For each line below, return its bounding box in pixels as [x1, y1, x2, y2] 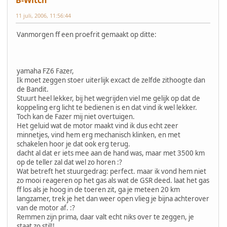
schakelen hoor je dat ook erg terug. [17, 139, 130, 148]
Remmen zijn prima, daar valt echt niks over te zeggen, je [17, 212, 194, 221]
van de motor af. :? [17, 203, 75, 212]
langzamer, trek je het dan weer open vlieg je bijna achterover [17, 194, 209, 203]
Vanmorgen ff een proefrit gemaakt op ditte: [17, 29, 157, 39]
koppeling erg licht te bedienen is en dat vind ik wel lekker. [17, 102, 197, 112]
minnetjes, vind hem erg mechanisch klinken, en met [17, 130, 180, 139]
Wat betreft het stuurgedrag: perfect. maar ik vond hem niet [17, 166, 206, 176]
